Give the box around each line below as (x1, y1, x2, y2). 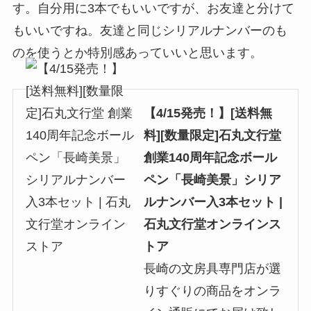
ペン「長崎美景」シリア (143, 173, 281, 187)
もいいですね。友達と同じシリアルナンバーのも (12, 24, 287, 38)
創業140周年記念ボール (143, 151, 277, 165)
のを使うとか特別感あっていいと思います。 (12, 46, 262, 60)
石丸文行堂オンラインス (143, 217, 281, 232)
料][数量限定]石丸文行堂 (143, 128, 281, 143)
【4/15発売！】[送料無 (143, 106, 272, 121)
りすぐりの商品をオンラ (143, 284, 281, 299)
